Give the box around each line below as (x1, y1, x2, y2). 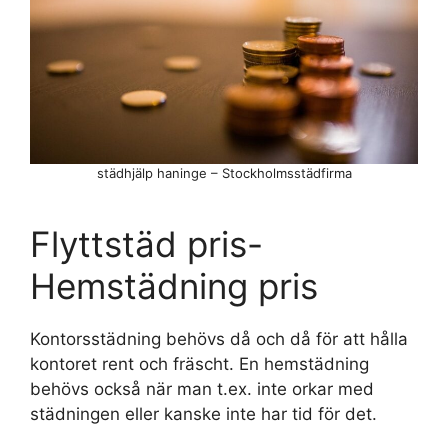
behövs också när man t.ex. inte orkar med (30, 379, 374, 400)
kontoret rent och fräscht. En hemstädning (30, 354, 369, 375)
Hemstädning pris (30, 265, 318, 308)
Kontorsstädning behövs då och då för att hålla (30, 329, 408, 350)
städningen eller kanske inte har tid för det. (30, 404, 377, 425)
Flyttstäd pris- (30, 223, 263, 266)
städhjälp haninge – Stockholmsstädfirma (96, 165, 352, 182)
